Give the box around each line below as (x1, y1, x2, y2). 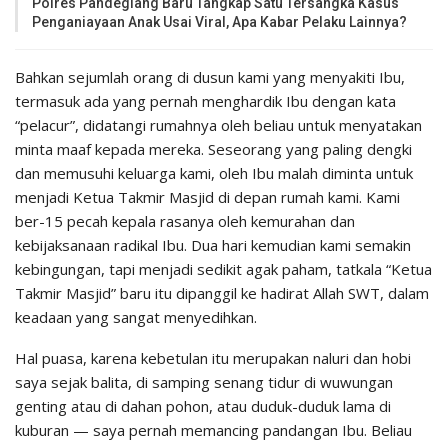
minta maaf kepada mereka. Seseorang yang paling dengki (15, 139, 412, 160)
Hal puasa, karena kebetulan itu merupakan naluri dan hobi (15, 348, 411, 369)
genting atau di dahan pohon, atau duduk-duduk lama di (15, 396, 391, 417)
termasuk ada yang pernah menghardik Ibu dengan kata (15, 91, 396, 112)
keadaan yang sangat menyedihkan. (15, 307, 257, 328)
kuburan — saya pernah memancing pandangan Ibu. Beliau (15, 420, 412, 441)
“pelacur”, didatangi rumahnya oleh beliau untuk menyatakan (15, 115, 422, 136)
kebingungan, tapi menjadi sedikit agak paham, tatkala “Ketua (15, 259, 432, 280)
